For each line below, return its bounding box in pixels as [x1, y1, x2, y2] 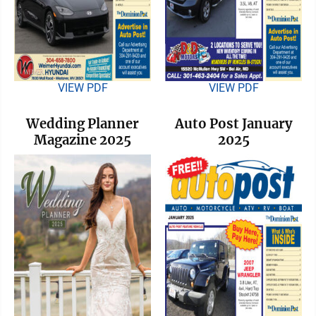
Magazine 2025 [34, 131, 131, 148]
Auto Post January [174, 115, 293, 132]
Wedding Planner [26, 115, 139, 132]
